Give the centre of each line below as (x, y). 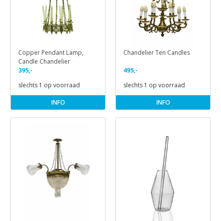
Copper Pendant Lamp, (51, 52)
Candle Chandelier (44, 61)
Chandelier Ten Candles (157, 52)
